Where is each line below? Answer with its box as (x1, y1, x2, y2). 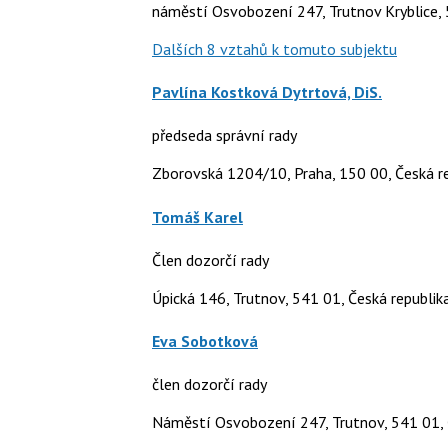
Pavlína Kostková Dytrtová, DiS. (152, 82, 382, 103)
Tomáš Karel (152, 206, 243, 227)
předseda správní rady (152, 125, 297, 146)
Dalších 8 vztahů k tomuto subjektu (152, 38, 397, 59)
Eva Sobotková (152, 331, 258, 352)
